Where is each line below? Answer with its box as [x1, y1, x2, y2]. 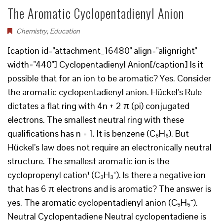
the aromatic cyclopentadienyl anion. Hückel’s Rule [7, 86, 202, 98]
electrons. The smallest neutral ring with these [7, 114, 184, 125]
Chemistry [16, 27, 47, 36]
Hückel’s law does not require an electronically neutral [7, 142, 212, 153]
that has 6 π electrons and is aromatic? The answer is [7, 183, 211, 194]
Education [50, 27, 80, 36]
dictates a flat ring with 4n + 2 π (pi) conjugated [7, 100, 189, 111]
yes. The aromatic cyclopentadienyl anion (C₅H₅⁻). [7, 197, 198, 208]
